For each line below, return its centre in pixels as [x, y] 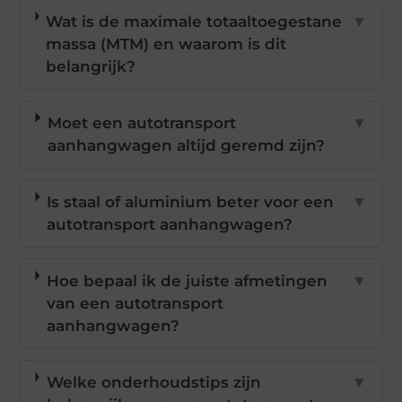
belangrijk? [91, 67]
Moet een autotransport [142, 123]
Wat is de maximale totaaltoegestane [194, 22]
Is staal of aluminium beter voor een [191, 202]
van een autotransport [135, 304]
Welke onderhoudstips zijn [153, 383]
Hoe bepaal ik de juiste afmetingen [187, 281]
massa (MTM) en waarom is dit [166, 44]
